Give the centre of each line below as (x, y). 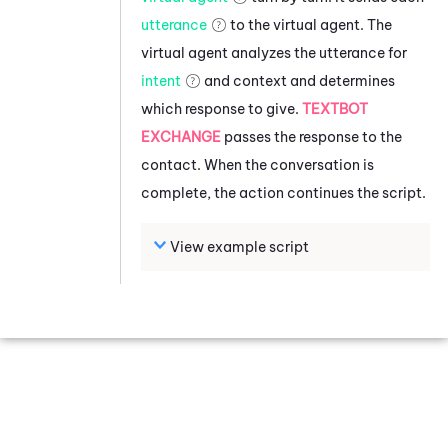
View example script (239, 246)
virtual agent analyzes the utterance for (274, 52)
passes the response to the (311, 136)
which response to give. (221, 108)
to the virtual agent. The (309, 24)
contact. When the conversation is (257, 164)
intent (161, 80)
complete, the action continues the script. (283, 192)
